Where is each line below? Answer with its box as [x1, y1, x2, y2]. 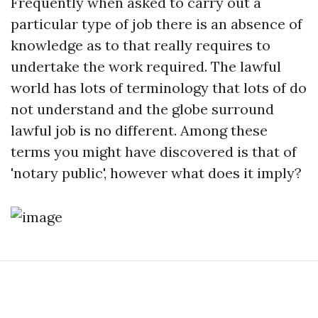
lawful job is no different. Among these [11, 121, 268, 139]
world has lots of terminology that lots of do [11, 79, 307, 97]
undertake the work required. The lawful [11, 57, 281, 75]
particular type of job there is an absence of [11, 15, 302, 33]
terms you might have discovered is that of [11, 143, 297, 160]
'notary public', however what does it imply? [11, 164, 302, 182]
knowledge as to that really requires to [11, 36, 270, 54]
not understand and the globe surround [11, 100, 274, 118]
